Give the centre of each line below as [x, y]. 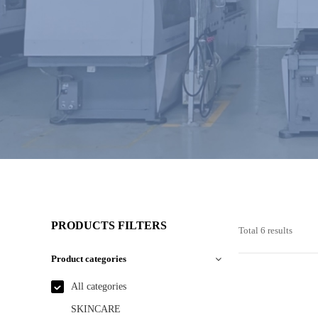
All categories [99, 286]
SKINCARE [96, 309]
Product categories [89, 259]
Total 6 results [265, 230]
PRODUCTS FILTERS [109, 225]
